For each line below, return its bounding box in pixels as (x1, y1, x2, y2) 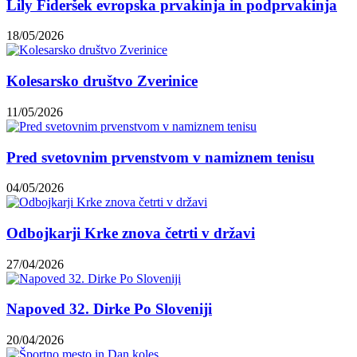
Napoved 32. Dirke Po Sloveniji (6, 300, 212, 318)
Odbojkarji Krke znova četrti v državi (6, 225, 255, 242)
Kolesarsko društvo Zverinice (6, 73, 198, 90)
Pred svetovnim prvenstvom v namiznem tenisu (6, 148, 315, 166)
